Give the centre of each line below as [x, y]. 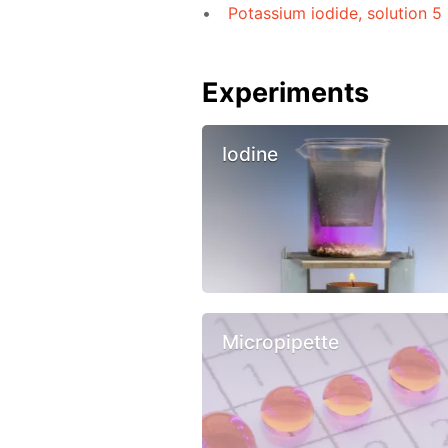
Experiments [285, 93]
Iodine [250, 153]
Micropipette [280, 342]
